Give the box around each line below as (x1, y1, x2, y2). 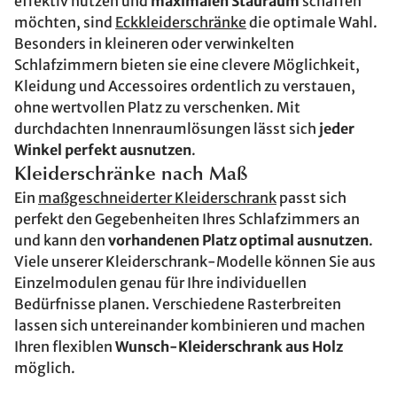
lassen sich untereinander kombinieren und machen (14, 316, 365, 334)
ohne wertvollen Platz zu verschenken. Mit (14, 98, 300, 116)
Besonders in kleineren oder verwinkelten (14, 35, 294, 52)
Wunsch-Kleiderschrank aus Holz (115, 338, 343, 355)
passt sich (276, 189, 346, 206)
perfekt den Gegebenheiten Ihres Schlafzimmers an (14, 210, 360, 228)
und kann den (14, 231, 108, 249)
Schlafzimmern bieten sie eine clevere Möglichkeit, (14, 56, 360, 74)
